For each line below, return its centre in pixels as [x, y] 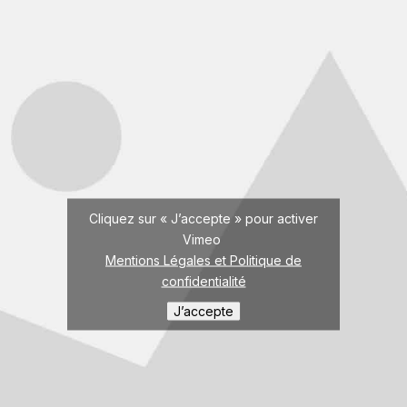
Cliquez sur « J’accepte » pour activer [203, 218]
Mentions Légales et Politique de [203, 260]
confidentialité [203, 281]
